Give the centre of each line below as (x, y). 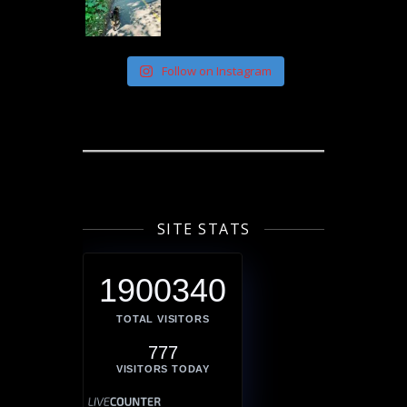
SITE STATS (203, 228)
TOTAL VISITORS (163, 318)
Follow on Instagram (216, 70)
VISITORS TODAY (163, 368)
